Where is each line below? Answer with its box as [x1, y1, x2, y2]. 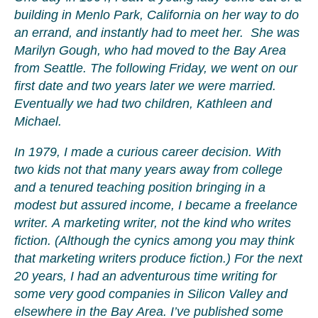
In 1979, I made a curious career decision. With [14, 145, 281, 159]
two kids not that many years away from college [14, 163, 283, 177]
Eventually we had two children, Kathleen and [14, 97, 272, 111]
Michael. [14, 114, 62, 128]
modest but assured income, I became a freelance [14, 198, 297, 212]
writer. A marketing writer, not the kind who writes [14, 216, 291, 230]
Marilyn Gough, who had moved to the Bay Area [14, 43, 286, 57]
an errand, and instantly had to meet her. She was [14, 26, 300, 40]
